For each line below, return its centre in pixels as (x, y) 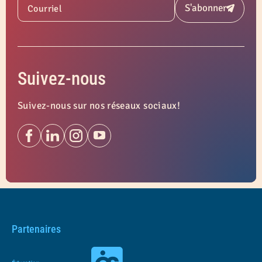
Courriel (45, 9)
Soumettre (230, 12)
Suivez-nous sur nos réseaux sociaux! (99, 105)
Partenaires (36, 229)
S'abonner (205, 8)
